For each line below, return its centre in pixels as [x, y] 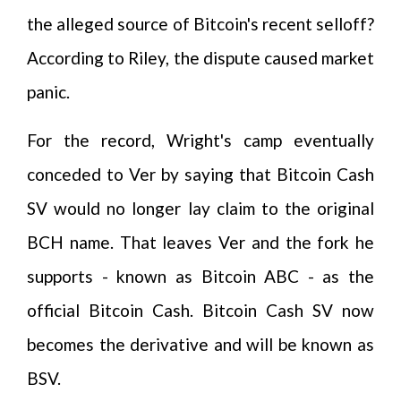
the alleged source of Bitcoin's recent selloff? [200, 24]
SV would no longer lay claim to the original [200, 208]
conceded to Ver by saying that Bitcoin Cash [200, 174]
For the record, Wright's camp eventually [200, 140]
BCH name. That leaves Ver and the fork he [200, 242]
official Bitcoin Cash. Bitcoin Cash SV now [200, 310]
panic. [48, 92]
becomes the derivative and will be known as [200, 344]
